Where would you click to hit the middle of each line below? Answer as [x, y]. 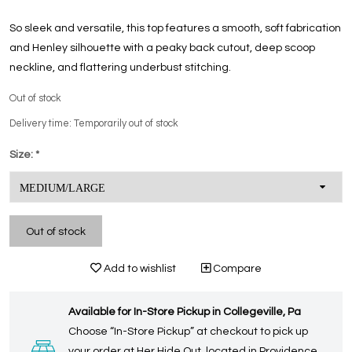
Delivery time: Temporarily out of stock [94, 124]
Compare [236, 269]
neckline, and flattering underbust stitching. [120, 68]
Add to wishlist [139, 269]
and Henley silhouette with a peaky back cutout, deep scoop [162, 48]
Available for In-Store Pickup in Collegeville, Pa [185, 312]
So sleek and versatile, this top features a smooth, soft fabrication [175, 29]
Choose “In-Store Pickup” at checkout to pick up [188, 332]
